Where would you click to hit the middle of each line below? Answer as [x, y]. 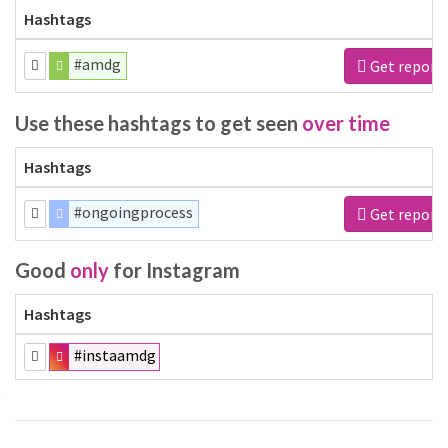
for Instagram [174, 270]
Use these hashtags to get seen [158, 122]
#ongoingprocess [134, 211]
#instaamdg [115, 355]
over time [346, 122]
